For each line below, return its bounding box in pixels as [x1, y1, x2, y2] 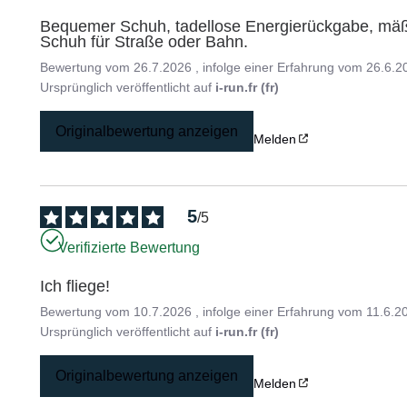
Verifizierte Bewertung [58, 239, 201, 255]
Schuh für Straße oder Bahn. [40, 32, 249, 51]
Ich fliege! [40, 277, 111, 296]
